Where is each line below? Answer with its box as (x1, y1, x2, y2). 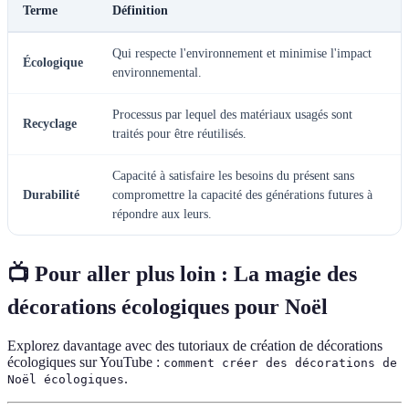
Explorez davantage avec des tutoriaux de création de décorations (7, 337, 383, 353)
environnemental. (112, 65, 202, 79)
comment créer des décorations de (163, 355, 397, 370)
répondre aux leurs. (112, 206, 212, 221)
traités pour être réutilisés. (112, 126, 246, 141)
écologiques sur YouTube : (7, 353, 163, 370)
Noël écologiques (7, 372, 124, 386)
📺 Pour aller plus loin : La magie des (7, 261, 357, 286)
